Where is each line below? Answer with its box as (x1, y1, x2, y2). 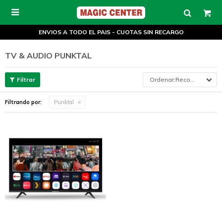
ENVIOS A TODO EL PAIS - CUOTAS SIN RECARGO (38, 28, 184, 36)
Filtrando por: (5, 99, 42, 106)
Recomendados (175, 76, 190, 83)
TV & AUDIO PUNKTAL (5, 51, 92, 60)
